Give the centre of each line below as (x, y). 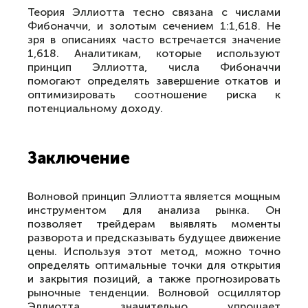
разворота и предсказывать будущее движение (154, 238)
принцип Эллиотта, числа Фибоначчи (154, 67)
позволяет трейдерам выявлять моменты (154, 224)
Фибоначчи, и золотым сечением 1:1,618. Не (154, 26)
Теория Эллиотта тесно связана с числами (154, 12)
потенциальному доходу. (95, 108)
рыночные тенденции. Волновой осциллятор (154, 293)
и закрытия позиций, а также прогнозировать (154, 279)
